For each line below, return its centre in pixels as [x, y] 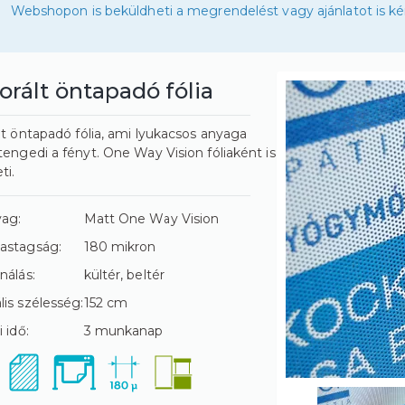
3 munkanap [123, 331]
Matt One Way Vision [151, 219]
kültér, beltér [124, 275]
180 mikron [120, 247]
